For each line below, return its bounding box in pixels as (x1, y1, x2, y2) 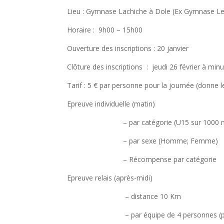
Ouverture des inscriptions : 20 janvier (67, 43, 189, 53)
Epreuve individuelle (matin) (67, 98, 155, 108)
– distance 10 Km (67, 191, 181, 201)
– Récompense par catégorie (67, 154, 217, 164)
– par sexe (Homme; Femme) (67, 135, 218, 145)
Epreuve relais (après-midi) (67, 172, 155, 182)
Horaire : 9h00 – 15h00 (67, 24, 143, 34)
